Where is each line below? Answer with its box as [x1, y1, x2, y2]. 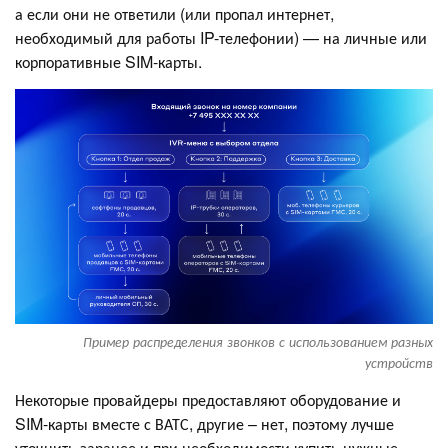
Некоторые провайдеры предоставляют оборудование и [15, 388, 401, 412]
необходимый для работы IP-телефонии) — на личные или [15, 25, 427, 49]
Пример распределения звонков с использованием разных [83, 332, 433, 352]
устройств [365, 353, 433, 373]
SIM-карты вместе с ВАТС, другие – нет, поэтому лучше [15, 412, 394, 436]
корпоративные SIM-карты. [15, 49, 202, 73]
